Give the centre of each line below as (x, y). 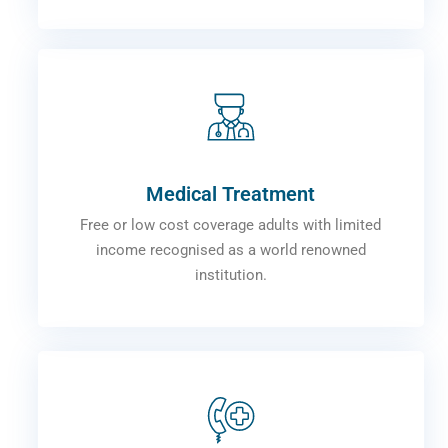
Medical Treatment (231, 194)
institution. (230, 275)
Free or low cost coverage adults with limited (231, 225)
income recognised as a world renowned (230, 250)
